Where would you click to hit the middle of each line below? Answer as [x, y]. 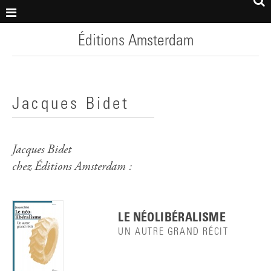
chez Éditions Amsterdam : [72, 167]
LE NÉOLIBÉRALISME [172, 219]
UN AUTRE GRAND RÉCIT [173, 232]
